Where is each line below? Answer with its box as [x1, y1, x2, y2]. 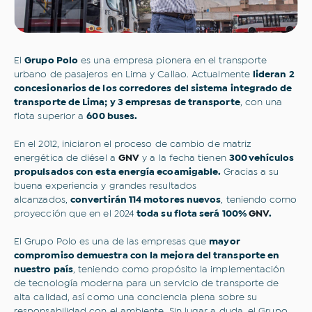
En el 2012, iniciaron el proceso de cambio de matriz [14, 140, 251, 148]
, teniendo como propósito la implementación [72, 265, 286, 274]
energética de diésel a [14, 154, 118, 162]
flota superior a [14, 112, 87, 120]
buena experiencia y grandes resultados [14, 182, 197, 190]
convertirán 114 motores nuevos [70, 196, 221, 204]
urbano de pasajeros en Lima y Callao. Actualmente [14, 70, 253, 79]
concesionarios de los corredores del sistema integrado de [14, 84, 292, 93]
